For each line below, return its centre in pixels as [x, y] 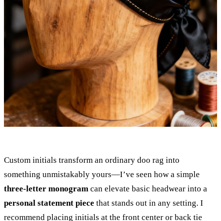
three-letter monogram [46, 188]
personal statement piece [49, 203]
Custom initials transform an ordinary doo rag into [92, 160]
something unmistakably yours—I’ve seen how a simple [102, 174]
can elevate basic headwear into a [148, 188]
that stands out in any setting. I [149, 203]
